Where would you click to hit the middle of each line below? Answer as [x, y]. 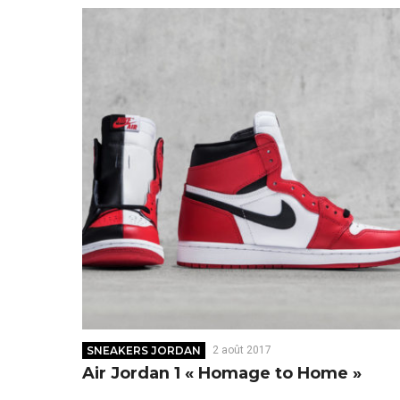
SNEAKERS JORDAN [144, 351]
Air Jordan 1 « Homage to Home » [222, 374]
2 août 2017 [242, 350]
